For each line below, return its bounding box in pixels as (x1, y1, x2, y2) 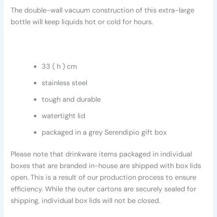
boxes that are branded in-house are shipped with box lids (11, 161, 201, 171)
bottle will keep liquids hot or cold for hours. (11, 17, 154, 27)
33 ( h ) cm (42, 62, 77, 71)
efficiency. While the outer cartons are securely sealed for (11, 185, 197, 194)
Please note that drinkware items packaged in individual (11, 150, 192, 159)
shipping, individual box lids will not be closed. (11, 196, 161, 206)
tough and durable (42, 94, 101, 104)
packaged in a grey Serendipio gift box (42, 127, 167, 137)
